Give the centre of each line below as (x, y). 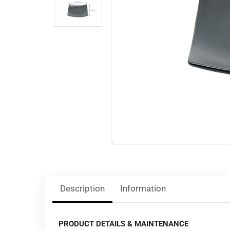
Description (82, 188)
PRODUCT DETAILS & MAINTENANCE (123, 224)
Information (143, 188)
